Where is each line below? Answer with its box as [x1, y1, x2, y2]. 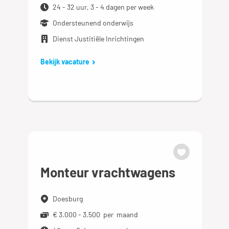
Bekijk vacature [40, 57, 90, 66]
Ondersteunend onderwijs [53, 18, 134, 28]
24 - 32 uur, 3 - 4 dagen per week [53, 3, 154, 12]
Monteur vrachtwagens [40, 164, 176, 180]
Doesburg [53, 194, 83, 203]
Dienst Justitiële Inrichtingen [53, 34, 145, 43]
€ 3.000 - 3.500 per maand [53, 210, 139, 219]
